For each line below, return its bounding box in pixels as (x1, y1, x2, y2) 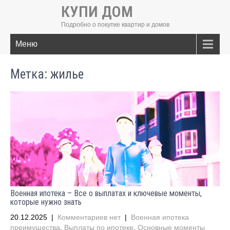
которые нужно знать (10, 197, 82, 207)
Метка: (10, 67, 50, 82)
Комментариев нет (57, 213, 121, 221)
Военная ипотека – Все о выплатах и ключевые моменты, (10, 188, 202, 198)
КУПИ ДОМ (61, 3, 133, 21)
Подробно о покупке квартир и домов (61, 21, 169, 28)
